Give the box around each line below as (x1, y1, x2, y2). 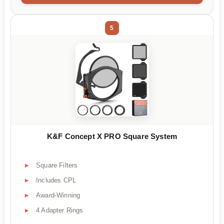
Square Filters (36, 161, 78, 169)
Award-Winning (36, 191, 80, 199)
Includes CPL (36, 176, 76, 184)
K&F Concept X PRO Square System (46, 132, 177, 141)
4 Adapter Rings (36, 206, 83, 214)
